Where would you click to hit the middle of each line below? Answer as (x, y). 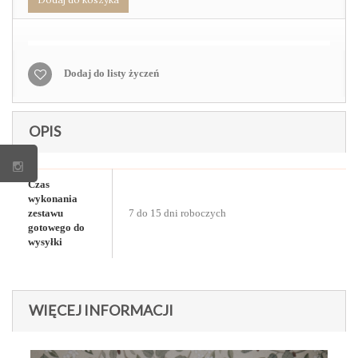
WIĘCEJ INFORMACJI (101, 310)
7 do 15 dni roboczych (177, 213)
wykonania (53, 199)
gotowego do (56, 227)
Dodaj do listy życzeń (111, 73)
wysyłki (45, 242)
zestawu (46, 213)
